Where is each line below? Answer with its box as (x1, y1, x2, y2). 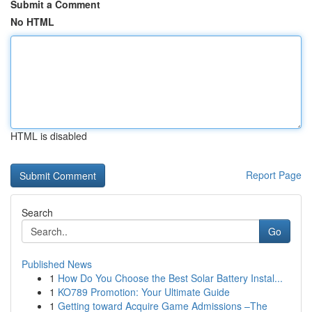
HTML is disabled (10, 129, 87, 143)
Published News (22, 257, 92, 271)
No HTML (10, 15, 54, 29)
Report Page (246, 168, 302, 182)
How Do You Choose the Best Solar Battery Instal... (58, 271, 283, 285)
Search (22, 205, 53, 219)
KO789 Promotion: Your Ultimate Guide (58, 285, 230, 299)
